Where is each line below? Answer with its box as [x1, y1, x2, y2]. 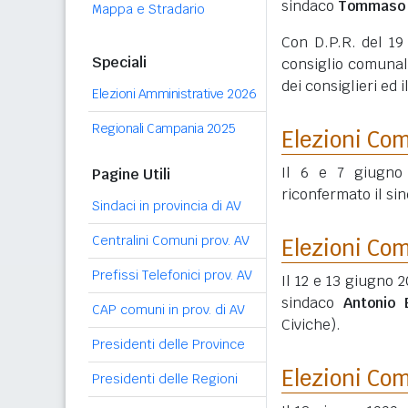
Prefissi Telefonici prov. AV [92, 267, 252, 283]
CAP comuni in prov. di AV [92, 301, 245, 318]
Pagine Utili [92, 165, 170, 184]
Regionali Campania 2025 [92, 120, 236, 137]
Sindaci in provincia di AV [92, 198, 241, 214]
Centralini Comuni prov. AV [92, 232, 250, 249]
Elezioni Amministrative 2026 [92, 86, 256, 102]
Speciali [92, 53, 147, 72]
